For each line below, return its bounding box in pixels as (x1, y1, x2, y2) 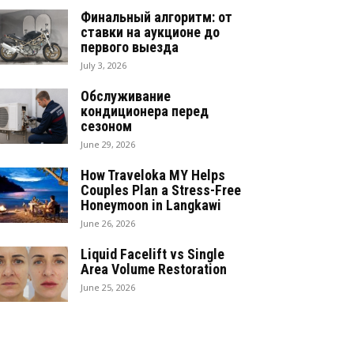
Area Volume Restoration (81, 261, 227, 278)
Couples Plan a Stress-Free (81, 182, 241, 199)
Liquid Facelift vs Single (81, 246, 224, 263)
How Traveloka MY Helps (81, 167, 225, 184)
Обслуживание (81, 88, 171, 105)
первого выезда (81, 39, 179, 56)
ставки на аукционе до (81, 24, 220, 41)
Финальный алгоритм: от (81, 9, 232, 26)
